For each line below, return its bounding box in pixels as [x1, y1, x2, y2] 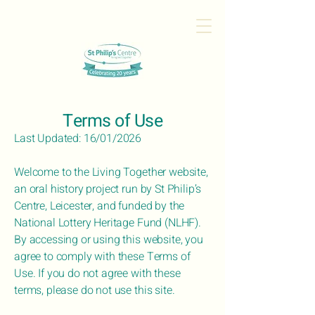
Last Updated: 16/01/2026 [14, 130, 142, 147]
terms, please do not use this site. [14, 282, 175, 299]
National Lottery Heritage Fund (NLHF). [14, 214, 201, 231]
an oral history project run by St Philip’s [14, 181, 202, 198]
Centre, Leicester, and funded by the [14, 198, 185, 214]
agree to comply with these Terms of [14, 248, 191, 265]
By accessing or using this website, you [14, 231, 203, 248]
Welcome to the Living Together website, [14, 164, 208, 181]
